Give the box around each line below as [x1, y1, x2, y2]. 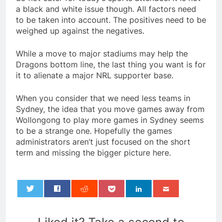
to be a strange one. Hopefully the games [16, 126, 172, 136]
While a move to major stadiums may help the [16, 49, 188, 59]
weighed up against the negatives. [16, 26, 144, 36]
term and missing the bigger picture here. [16, 148, 171, 158]
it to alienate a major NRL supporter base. [16, 70, 173, 81]
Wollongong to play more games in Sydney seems [16, 115, 204, 125]
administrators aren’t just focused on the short [16, 137, 190, 147]
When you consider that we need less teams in [16, 93, 190, 104]
